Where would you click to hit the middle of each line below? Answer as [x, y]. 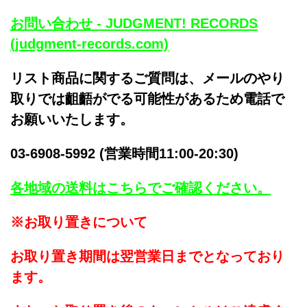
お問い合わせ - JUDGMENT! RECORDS [134, 23]
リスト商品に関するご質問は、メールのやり [147, 78]
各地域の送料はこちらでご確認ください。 [140, 188]
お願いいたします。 [72, 119]
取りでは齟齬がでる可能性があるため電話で [147, 99]
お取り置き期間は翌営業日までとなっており [147, 256]
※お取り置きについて [79, 222]
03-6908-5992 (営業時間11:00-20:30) [131, 153]
